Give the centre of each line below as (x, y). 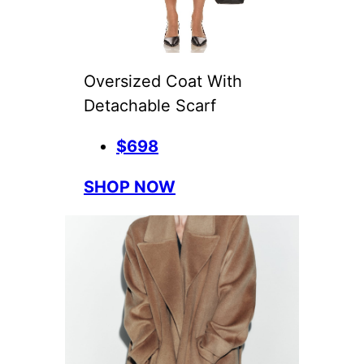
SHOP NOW (130, 186)
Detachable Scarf (150, 105)
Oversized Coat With (163, 81)
